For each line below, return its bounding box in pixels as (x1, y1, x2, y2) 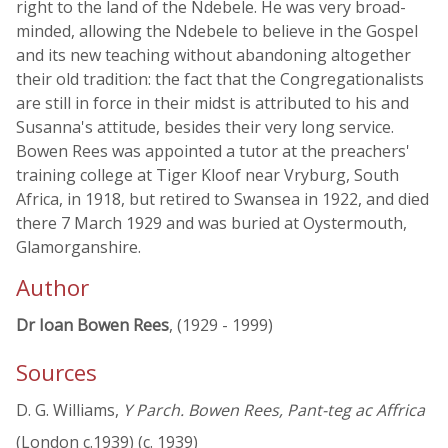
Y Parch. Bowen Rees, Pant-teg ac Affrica (123, 399, 425, 422)
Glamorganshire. (16, 236, 141, 258)
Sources (16, 357, 97, 389)
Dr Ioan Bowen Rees (16, 314, 169, 336)
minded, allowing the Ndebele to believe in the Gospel (16, 20, 418, 42)
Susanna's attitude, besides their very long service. (16, 116, 394, 138)
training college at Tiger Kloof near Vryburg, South (16, 164, 399, 186)
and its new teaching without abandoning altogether (16, 44, 411, 66)
